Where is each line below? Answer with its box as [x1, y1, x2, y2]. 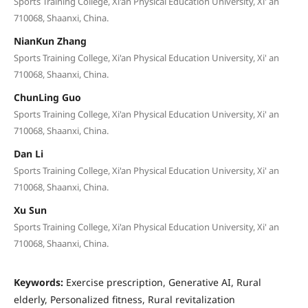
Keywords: [13, 275, 66, 289]
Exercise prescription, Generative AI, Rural [65, 275, 261, 289]
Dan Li [13, 146, 43, 160]
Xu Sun [13, 203, 47, 217]
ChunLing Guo [13, 90, 81, 104]
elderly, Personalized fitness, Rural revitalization [13, 292, 235, 306]
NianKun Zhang [13, 34, 87, 47]
